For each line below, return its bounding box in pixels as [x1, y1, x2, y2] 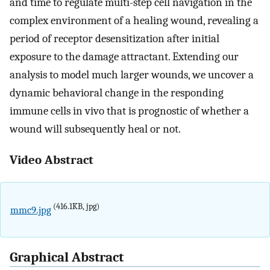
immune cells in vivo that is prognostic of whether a [10, 104, 249, 118]
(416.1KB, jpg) [51, 201, 99, 211]
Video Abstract [10, 152, 93, 168]
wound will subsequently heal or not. [10, 122, 181, 136]
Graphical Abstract [10, 250, 124, 266]
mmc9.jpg [10, 203, 51, 216]
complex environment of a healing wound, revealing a [10, 14, 259, 28]
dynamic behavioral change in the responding [10, 86, 224, 100]
